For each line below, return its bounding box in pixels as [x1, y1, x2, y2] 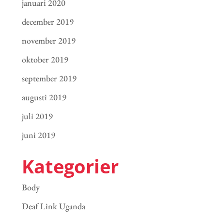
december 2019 [21, 16, 74, 28]
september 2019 [21, 73, 77, 84]
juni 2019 [21, 129, 55, 141]
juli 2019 [21, 110, 53, 122]
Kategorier [21, 154, 119, 179]
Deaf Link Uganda [21, 201, 85, 212]
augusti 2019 [21, 92, 66, 103]
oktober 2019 [21, 54, 68, 65]
